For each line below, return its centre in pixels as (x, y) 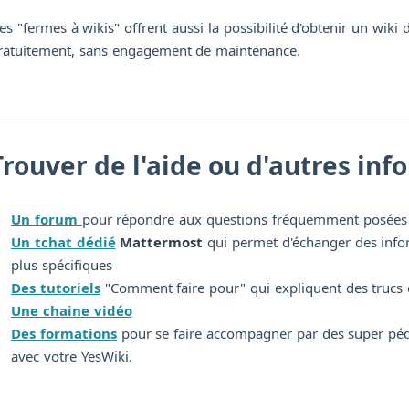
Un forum (47, 220)
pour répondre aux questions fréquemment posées (244, 220)
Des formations (64, 334)
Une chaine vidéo (72, 311)
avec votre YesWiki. (72, 357)
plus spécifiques (62, 265)
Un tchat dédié (63, 242)
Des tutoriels (56, 288)
